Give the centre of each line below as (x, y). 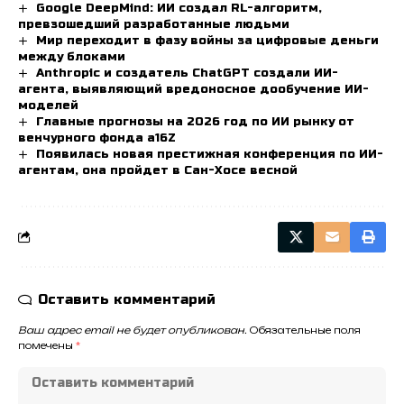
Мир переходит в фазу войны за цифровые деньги (207, 40)
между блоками (72, 56)
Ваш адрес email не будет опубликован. (133, 331)
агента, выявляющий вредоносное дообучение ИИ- (193, 89)
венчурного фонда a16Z (97, 138)
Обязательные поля (305, 331)
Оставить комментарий (127, 300)
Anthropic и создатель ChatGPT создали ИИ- (187, 73)
